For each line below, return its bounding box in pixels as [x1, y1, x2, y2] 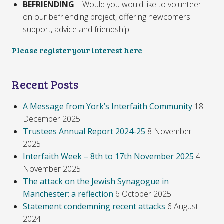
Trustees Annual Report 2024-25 [23, 125, 146, 137]
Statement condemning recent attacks [23, 200, 166, 212]
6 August [167, 200, 199, 212]
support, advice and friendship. [23, 23, 131, 35]
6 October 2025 [115, 188, 172, 199]
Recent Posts [12, 76, 78, 92]
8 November [147, 125, 192, 137]
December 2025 [23, 113, 81, 124]
